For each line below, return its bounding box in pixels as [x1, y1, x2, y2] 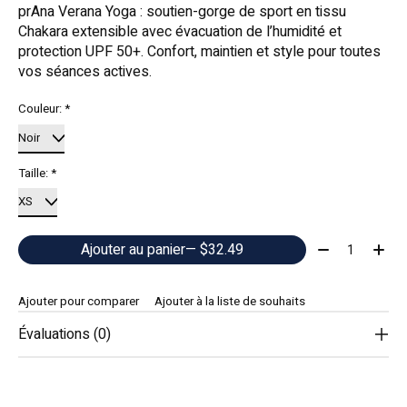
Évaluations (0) [18, 323, 111, 346]
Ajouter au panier [80, 239, 185, 262]
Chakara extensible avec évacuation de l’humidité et [18, 21, 342, 44]
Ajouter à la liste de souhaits [154, 293, 305, 312]
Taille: [18, 164, 51, 183]
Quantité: [313, 235, 368, 258]
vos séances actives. [18, 61, 152, 84]
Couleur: [18, 100, 65, 119]
